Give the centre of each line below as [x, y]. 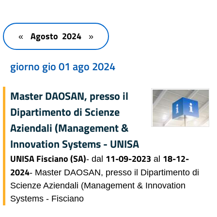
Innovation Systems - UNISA [75, 144]
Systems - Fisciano [47, 199]
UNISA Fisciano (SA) [48, 159]
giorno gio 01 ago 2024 [63, 66]
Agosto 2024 [56, 36]
